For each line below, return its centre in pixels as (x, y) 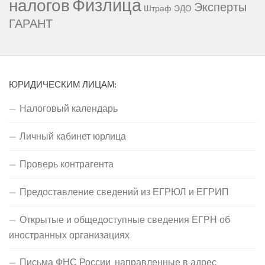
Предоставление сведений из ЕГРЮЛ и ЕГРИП (124, 192)
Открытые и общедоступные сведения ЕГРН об (125, 220)
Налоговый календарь (69, 109)
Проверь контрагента (67, 164)
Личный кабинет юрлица (73, 136)
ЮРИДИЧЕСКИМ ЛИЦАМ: (63, 85)
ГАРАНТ (31, 24)
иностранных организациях (69, 235)
